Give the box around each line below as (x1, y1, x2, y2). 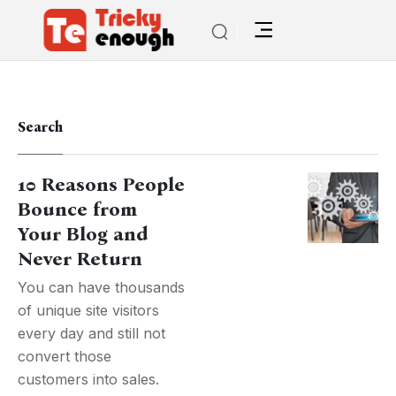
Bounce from (18, 198, 137, 221)
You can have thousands (18, 278, 185, 296)
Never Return (18, 247, 142, 270)
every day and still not (18, 324, 165, 342)
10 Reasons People (18, 173, 185, 196)
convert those (18, 347, 111, 365)
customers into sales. (18, 370, 159, 388)
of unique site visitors (18, 301, 159, 319)
